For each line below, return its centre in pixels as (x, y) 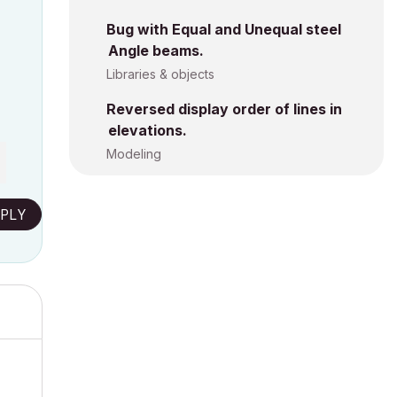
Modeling (134, 154)
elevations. (148, 130)
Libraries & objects (160, 74)
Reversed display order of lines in (224, 109)
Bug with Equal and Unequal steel (224, 29)
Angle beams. (156, 51)
